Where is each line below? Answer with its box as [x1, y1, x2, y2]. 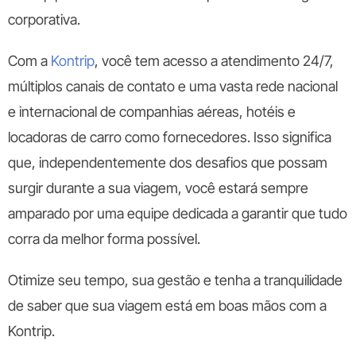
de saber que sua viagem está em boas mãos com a [8, 296, 327, 314]
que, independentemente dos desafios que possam [8, 153, 327, 171]
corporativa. [8, 10, 83, 28]
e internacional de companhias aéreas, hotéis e [8, 103, 296, 120]
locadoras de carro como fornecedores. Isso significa [8, 128, 331, 145]
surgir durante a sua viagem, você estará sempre [8, 179, 308, 196]
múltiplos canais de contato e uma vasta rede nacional [8, 77, 338, 95]
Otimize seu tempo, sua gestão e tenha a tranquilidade [8, 271, 342, 288]
